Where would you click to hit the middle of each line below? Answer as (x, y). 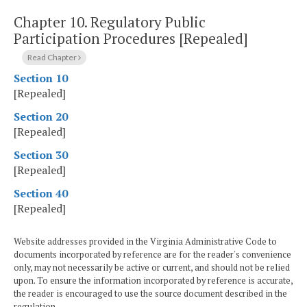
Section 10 (41, 78)
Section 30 (41, 155)
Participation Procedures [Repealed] (131, 38)
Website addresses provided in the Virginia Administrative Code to (145, 242)
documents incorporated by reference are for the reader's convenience (152, 255)
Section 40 (41, 194)
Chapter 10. (52, 22)
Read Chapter (53, 57)
